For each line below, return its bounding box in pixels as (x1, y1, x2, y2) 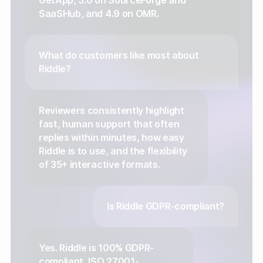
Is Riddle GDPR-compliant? (106, 201, 224, 213)
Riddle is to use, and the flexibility (39, 146, 188, 157)
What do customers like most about (39, 50, 199, 62)
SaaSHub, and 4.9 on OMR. (39, 8, 159, 20)
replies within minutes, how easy (39, 132, 184, 144)
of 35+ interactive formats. (39, 159, 160, 171)
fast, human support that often (39, 119, 180, 130)
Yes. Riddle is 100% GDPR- (39, 242, 154, 254)
